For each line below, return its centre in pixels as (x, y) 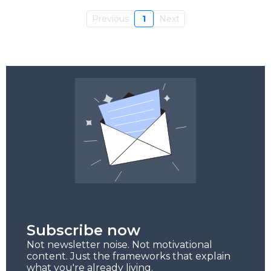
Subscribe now (84, 230)
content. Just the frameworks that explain (129, 256)
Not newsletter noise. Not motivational (120, 245)
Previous (110, 19)
